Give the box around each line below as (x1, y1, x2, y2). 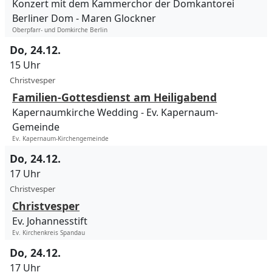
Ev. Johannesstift (12, 214, 87, 228)
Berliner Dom (12, 12, 73, 25)
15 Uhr (10, 58, 41, 72)
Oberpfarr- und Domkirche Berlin (12, 25, 107, 35)
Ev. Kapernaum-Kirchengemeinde (12, 134, 109, 143)
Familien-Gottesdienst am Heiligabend (12, 90, 217, 105)
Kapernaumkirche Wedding (12, 106, 138, 120)
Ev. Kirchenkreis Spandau (12, 228, 85, 237)
